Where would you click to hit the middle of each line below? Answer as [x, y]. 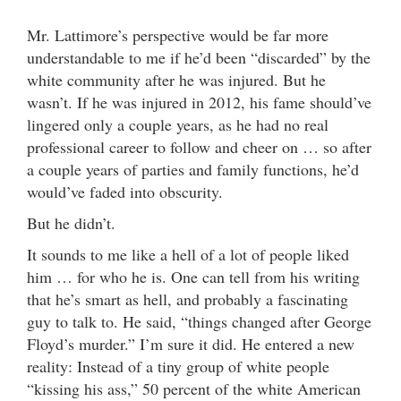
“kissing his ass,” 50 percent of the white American [194, 388]
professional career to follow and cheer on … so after [199, 146]
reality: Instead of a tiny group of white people [178, 366]
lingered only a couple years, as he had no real [178, 124]
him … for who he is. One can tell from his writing [193, 276]
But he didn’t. [81, 222]
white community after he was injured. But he [176, 79]
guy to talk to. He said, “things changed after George [199, 321]
